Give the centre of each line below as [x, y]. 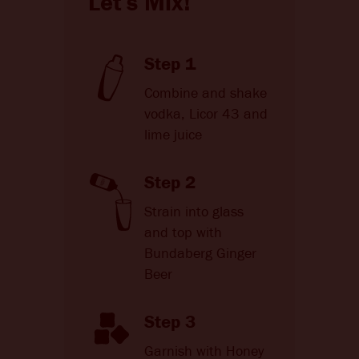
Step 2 [170, 182]
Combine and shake [206, 93]
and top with [183, 233]
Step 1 [170, 64]
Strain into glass [194, 212]
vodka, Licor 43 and [206, 114]
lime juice [173, 135]
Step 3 [170, 322]
